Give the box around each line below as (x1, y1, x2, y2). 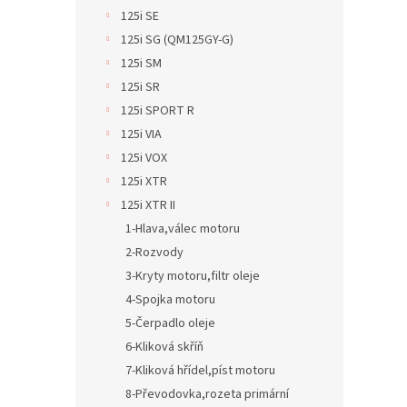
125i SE (121, 7, 159, 25)
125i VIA (121, 125, 162, 144)
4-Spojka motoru (125, 291, 215, 309)
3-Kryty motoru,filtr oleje (125, 267, 260, 285)
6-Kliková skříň (125, 338, 203, 356)
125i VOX (121, 149, 167, 167)
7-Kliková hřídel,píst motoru (125, 362, 275, 380)
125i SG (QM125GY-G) (121, 31, 233, 49)
